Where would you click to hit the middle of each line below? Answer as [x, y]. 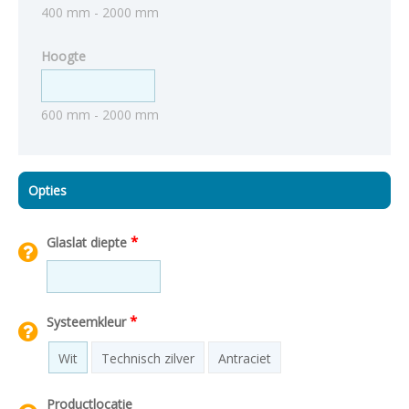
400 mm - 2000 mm [100, 12]
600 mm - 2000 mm [100, 115]
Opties [47, 190]
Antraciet [245, 358]
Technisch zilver [148, 358]
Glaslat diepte [89, 242]
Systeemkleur [88, 321]
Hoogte [63, 56]
